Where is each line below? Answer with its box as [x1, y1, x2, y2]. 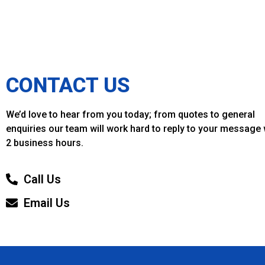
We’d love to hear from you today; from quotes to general [6, 108, 255, 120]
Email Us [24, 196, 70, 211]
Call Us [24, 172, 61, 187]
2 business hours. [6, 137, 83, 148]
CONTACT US [6, 73, 130, 98]
